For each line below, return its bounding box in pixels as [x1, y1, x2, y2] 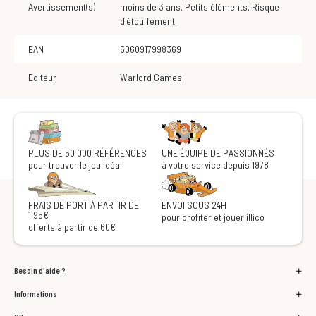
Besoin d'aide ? [14, 266, 66, 276]
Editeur [28, 71, 56, 84]
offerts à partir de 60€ [28, 221, 116, 233]
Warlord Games [128, 71, 182, 84]
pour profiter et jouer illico [162, 211, 265, 224]
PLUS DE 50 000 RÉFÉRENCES [28, 147, 147, 159]
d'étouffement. [120, 15, 177, 28]
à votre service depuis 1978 [162, 159, 269, 171]
